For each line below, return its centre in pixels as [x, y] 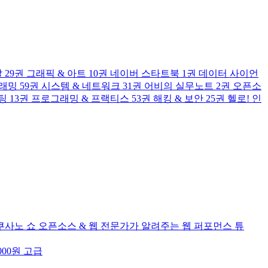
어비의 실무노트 [179, 86]
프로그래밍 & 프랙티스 [80, 98]
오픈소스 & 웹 [68, 226]
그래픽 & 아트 [56, 73]
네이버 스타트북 [145, 73]
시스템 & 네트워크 [81, 86]
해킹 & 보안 [178, 98]
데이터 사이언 [229, 73]
